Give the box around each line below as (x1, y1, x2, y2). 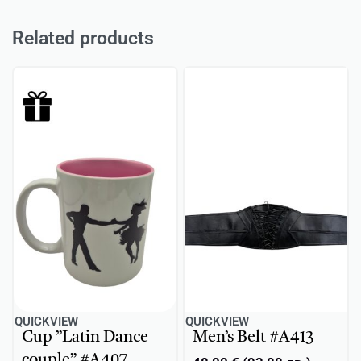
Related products (12, 27, 154, 49)
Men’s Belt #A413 (193, 329, 313, 346)
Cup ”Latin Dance (22, 329, 148, 346)
